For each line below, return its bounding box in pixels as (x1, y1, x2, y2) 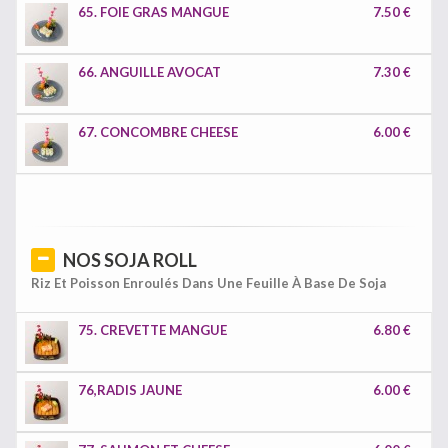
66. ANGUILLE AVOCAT (78, 64, 221, 80)
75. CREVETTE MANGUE (78, 322, 227, 338)
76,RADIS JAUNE (78, 382, 182, 398)
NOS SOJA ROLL (63, 249, 197, 271)
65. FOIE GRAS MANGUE (78, 4, 229, 20)
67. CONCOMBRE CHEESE (78, 124, 238, 140)
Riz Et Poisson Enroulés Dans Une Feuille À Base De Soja (31, 275, 386, 291)
